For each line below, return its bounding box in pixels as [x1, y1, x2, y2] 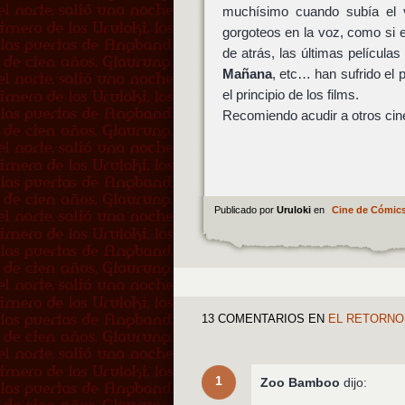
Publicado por [213, 204, 277, 216]
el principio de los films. [221, 87, 359, 103]
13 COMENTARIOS [202, 313, 306, 326]
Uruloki [276, 204, 314, 216]
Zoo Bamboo [260, 374, 341, 390]
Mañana [221, 66, 272, 82]
